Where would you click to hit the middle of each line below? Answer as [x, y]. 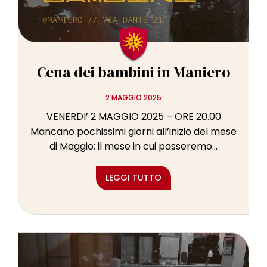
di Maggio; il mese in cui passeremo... [133, 147]
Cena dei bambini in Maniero [133, 72]
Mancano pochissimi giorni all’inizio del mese [133, 132]
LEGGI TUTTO [133, 178]
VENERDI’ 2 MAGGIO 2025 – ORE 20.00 [133, 117]
